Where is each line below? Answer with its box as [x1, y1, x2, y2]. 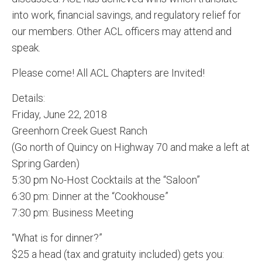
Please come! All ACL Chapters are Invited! [12, 67, 205, 79]
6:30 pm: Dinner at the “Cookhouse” [12, 190, 168, 202]
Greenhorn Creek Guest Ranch [12, 125, 147, 137]
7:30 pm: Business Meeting [12, 206, 133, 219]
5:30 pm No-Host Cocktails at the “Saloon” [12, 174, 200, 186]
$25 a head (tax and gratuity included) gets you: [12, 248, 224, 260]
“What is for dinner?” [12, 232, 102, 244]
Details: [12, 92, 45, 104]
